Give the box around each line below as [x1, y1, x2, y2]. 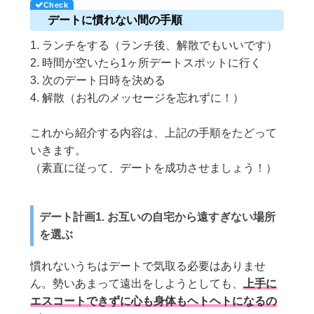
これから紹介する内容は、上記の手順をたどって [30, 126, 278, 139]
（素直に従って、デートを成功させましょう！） [30, 161, 278, 174]
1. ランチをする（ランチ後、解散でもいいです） [30, 39, 278, 51]
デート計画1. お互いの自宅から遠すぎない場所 [39, 210, 276, 223]
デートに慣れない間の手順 [48, 13, 183, 26]
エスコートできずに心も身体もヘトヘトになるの [30, 294, 278, 307]
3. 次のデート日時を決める [30, 74, 166, 86]
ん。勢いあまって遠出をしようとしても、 [30, 277, 244, 289]
